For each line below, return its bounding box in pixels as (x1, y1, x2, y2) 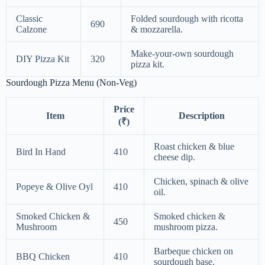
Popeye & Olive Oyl (16, 182, 93, 192)
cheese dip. (154, 152, 195, 163)
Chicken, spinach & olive (154, 176, 248, 187)
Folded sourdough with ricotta (131, 14, 243, 24)
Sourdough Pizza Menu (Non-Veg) (6, 77, 137, 88)
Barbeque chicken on (154, 246, 233, 257)
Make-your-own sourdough (131, 49, 234, 59)
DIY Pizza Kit (16, 54, 69, 64)
